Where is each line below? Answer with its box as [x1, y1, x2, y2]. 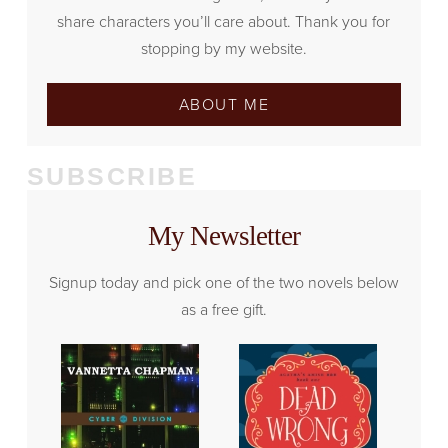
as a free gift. [180, 298, 267, 322]
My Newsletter [147, 221, 301, 252]
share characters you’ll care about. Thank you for [57, 10, 391, 34]
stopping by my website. [140, 37, 307, 61]
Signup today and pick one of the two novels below [48, 271, 399, 295]
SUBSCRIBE [26, 162, 198, 191]
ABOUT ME [178, 93, 270, 117]
